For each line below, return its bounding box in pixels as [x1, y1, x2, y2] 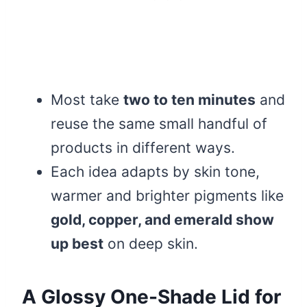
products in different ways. [51, 139, 235, 157]
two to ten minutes [123, 91, 256, 109]
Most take [51, 91, 123, 109]
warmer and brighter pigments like [51, 187, 284, 205]
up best [51, 235, 103, 253]
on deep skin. [103, 235, 198, 253]
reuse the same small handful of [51, 115, 267, 133]
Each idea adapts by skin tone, [51, 163, 260, 181]
